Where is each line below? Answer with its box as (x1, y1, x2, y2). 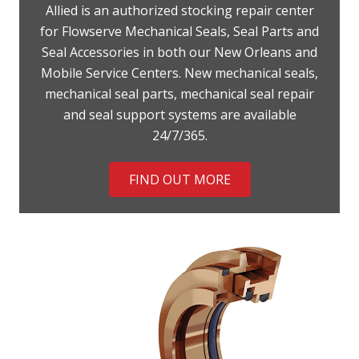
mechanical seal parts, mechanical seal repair (45, 85, 314, 103)
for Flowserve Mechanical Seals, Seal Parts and (40, 22, 319, 41)
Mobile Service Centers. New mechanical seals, (41, 64, 318, 83)
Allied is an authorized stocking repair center (45, 2, 314, 20)
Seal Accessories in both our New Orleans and (42, 43, 317, 62)
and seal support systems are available (63, 106, 296, 124)
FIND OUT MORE (128, 171, 231, 189)
